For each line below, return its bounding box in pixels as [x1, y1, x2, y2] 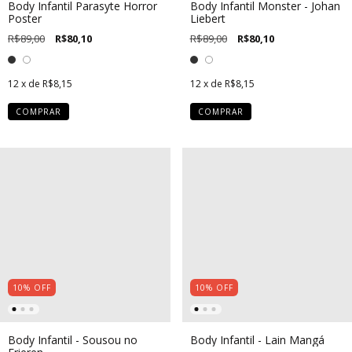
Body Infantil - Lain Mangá [189, 332, 324, 347]
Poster [8, 11, 42, 27]
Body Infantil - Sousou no [8, 332, 137, 347]
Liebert [189, 11, 225, 27]
